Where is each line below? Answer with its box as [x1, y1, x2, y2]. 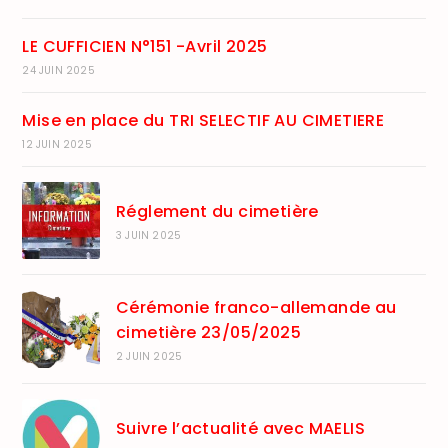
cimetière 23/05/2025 [115, 321, 301, 345]
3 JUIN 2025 [115, 228, 182, 244]
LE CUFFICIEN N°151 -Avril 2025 [22, 34, 268, 58]
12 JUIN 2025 [22, 136, 92, 152]
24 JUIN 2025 [22, 62, 95, 78]
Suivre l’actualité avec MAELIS [115, 416, 365, 440]
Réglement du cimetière [115, 200, 319, 224]
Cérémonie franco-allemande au [115, 296, 397, 320]
